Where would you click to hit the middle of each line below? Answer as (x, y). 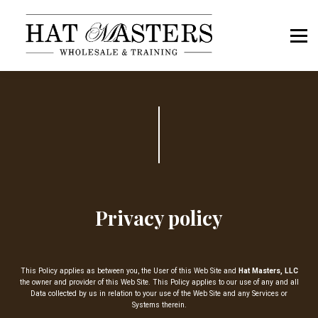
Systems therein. (159, 305)
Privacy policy (159, 217)
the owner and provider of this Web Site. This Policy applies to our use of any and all (159, 282)
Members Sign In (159, 82)
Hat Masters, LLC (268, 270)
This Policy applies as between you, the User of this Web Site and (129, 270)
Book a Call (159, 18)
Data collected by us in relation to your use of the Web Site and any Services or (159, 293)
